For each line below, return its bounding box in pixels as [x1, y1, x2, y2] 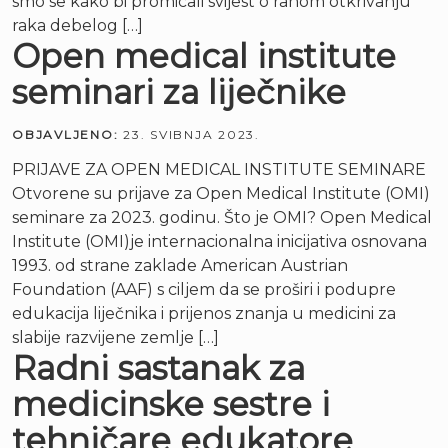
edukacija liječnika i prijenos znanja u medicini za [12, 304, 396, 323]
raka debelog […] [12, 16, 143, 35]
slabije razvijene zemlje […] [12, 328, 219, 347]
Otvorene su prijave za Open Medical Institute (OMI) [12, 184, 430, 203]
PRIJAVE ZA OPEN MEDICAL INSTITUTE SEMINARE [12, 160, 434, 179]
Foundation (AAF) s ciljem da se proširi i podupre [12, 280, 396, 299]
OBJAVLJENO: [12, 127, 123, 142]
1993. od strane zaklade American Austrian [12, 256, 348, 275]
